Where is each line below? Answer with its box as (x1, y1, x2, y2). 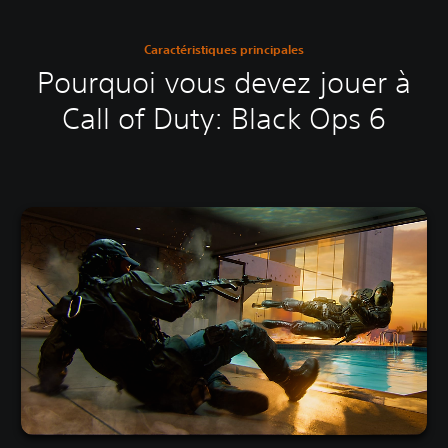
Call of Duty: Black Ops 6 (61, 100, 387, 136)
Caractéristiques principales (144, 40, 304, 57)
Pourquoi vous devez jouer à (36, 64, 412, 100)
